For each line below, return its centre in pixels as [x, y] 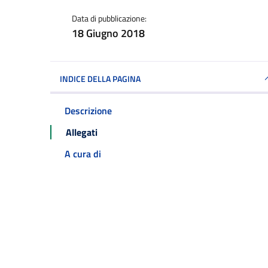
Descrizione [88, 111]
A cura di [83, 154]
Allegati [82, 132]
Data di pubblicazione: [109, 18]
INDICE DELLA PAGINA [100, 78]
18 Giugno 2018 [108, 33]
